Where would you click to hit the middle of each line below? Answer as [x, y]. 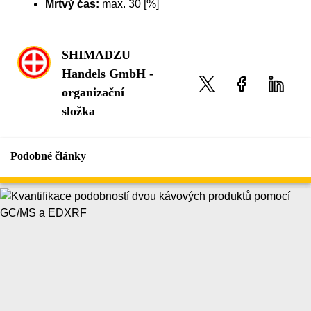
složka [78, 111]
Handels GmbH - [108, 74]
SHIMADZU [96, 55]
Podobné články [48, 156]
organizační [93, 93]
